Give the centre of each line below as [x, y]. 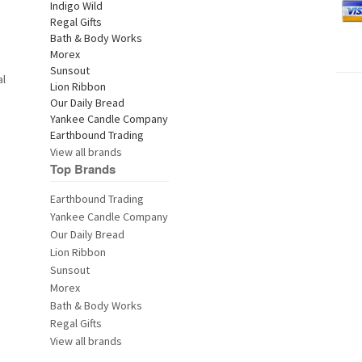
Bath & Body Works [97, 305]
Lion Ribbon [78, 252]
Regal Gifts [76, 323]
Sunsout [70, 270]
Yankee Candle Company [109, 217]
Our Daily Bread [88, 234]
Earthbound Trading [97, 199]
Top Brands [83, 169]
